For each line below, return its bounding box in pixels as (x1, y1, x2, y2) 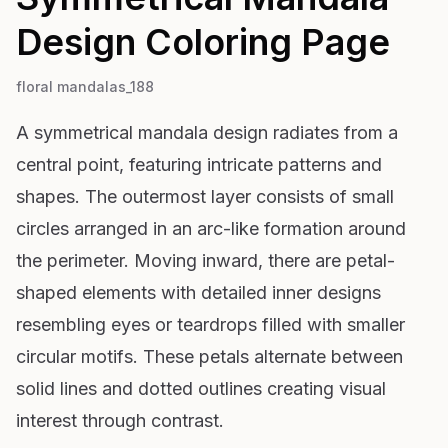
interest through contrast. (16, 409, 224, 431)
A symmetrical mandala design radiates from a (16, 121, 398, 143)
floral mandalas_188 (16, 77, 154, 95)
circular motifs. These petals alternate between (16, 345, 403, 367)
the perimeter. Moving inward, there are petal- (16, 249, 395, 271)
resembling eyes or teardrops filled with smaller (16, 313, 405, 335)
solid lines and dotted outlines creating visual (16, 377, 386, 399)
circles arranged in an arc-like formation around (16, 217, 406, 239)
